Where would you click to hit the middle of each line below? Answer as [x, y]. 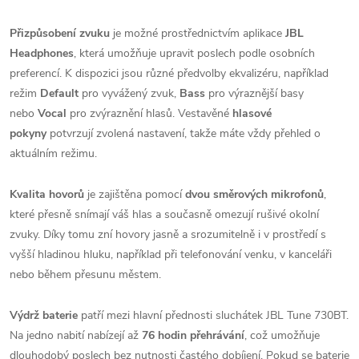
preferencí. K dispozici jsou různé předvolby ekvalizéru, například [169, 73]
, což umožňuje [282, 335]
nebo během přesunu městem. [85, 274]
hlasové [252, 113]
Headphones [42, 53]
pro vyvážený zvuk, [129, 93]
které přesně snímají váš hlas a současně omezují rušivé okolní [164, 214]
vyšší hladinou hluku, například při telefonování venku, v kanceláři [171, 254]
